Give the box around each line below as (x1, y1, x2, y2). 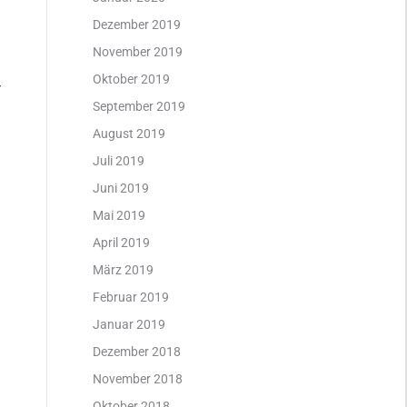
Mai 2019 (93, 208, 145, 223)
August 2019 (93, 126, 165, 141)
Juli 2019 (93, 154, 144, 168)
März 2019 (93, 263, 154, 277)
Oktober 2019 (93, 72, 170, 86)
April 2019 (93, 235, 150, 250)
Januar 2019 (93, 317, 165, 332)
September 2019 (93, 99, 185, 114)
